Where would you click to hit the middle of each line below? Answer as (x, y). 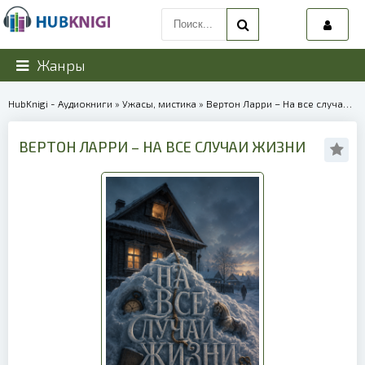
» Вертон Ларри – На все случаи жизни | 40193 (270, 103)
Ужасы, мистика (159, 103)
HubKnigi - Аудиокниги (60, 103)
